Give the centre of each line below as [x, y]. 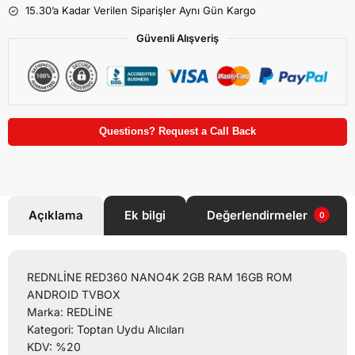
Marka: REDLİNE [70, 312]
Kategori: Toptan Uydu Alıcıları [105, 330]
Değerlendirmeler [259, 216]
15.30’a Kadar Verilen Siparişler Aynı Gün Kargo [141, 11]
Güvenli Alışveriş [177, 38]
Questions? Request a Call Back [177, 132]
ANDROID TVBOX [74, 295]
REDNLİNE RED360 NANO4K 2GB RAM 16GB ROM [160, 277]
